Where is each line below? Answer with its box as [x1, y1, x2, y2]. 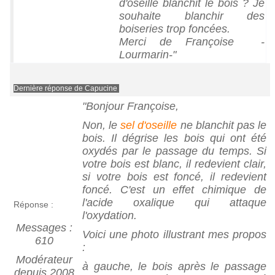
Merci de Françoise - [119, 35, 265, 48]
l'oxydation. [82, 209, 137, 222]
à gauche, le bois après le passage [82, 260, 266, 273]
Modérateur [16, 253, 72, 266]
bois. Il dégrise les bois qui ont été [82, 131, 266, 144]
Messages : [16, 221, 72, 234]
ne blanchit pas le [177, 118, 267, 131]
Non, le [82, 118, 121, 131]
